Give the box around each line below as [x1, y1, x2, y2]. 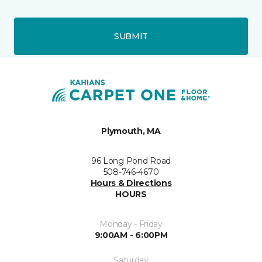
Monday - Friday [99, 219, 163, 229]
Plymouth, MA [101, 126, 161, 136]
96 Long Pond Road [91, 156, 171, 166]
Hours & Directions [90, 178, 172, 188]
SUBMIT [113, 30, 149, 42]
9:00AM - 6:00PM [94, 230, 168, 240]
